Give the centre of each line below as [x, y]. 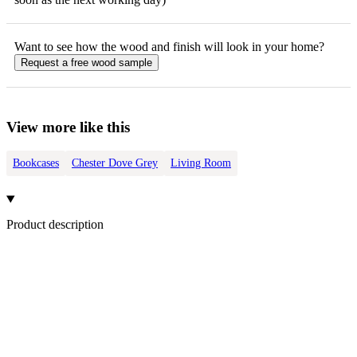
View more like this [68, 127]
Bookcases [36, 163]
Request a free [56, 62]
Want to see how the [67, 46]
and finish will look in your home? [236, 46]
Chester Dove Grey [115, 163]
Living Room [201, 163]
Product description [55, 224]
